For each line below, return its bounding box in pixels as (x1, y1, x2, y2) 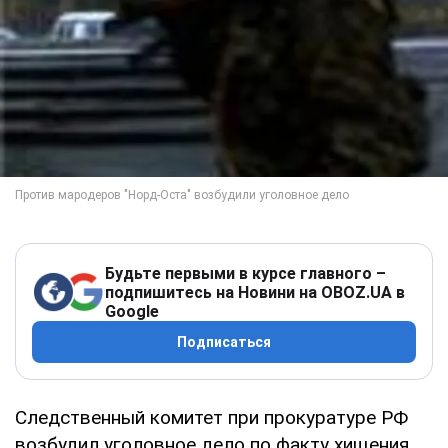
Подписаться (177, 333, 271, 350)
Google (105, 301, 159, 321)
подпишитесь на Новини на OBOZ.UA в (105, 282, 405, 302)
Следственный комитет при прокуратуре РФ (15, 405, 408, 429)
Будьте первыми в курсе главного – (105, 263, 386, 283)
